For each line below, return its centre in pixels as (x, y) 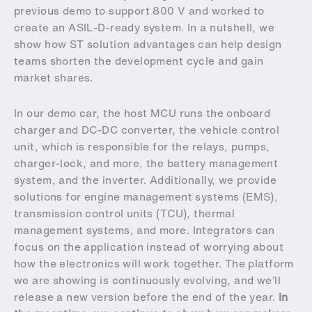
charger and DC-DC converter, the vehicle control (147, 130)
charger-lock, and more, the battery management (146, 164)
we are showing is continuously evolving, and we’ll (148, 281)
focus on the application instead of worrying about (149, 247)
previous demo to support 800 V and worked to (139, 10)
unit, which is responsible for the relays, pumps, (142, 147)
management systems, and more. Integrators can (145, 231)
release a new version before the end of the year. (147, 297)
